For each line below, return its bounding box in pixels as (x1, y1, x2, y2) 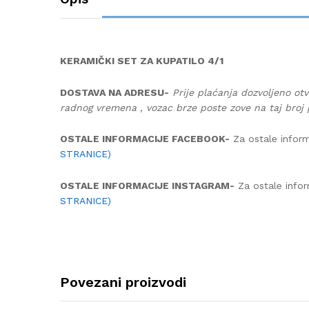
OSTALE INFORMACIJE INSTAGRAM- (60, 180, 235, 192)
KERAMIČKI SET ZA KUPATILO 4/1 (60, 54, 223, 66)
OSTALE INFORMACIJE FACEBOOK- (60, 133, 230, 145)
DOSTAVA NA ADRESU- (60, 86, 169, 98)
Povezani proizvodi (60, 274, 186, 291)
